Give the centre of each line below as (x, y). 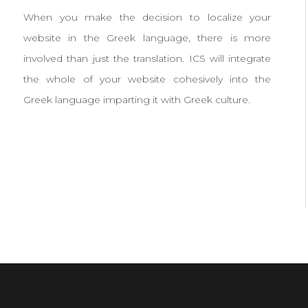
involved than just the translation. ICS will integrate (147, 58)
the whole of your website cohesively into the (147, 79)
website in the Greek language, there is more (147, 38)
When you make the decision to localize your (147, 17)
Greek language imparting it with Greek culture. (137, 100)
